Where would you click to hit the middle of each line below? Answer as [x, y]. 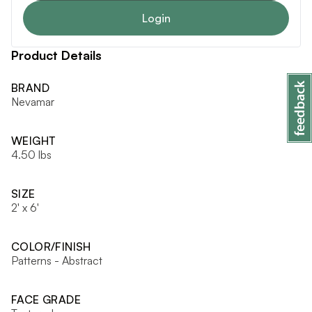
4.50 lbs [31, 154]
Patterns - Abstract [57, 260]
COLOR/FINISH [51, 246]
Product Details [56, 55]
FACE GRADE [46, 299]
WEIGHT [33, 140]
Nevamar [33, 101]
